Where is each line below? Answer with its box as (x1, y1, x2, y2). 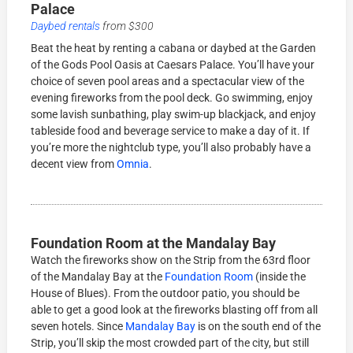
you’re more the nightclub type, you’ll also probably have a (31, 141, 312, 154)
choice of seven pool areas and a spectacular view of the (31, 75, 305, 88)
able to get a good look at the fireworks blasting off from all (31, 303, 318, 317)
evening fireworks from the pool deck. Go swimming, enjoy (31, 91, 314, 105)
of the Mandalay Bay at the (31, 270, 165, 284)
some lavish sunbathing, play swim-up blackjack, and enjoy (31, 108, 317, 121)
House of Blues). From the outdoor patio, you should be (31, 287, 300, 300)
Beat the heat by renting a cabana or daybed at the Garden (31, 42, 317, 55)
